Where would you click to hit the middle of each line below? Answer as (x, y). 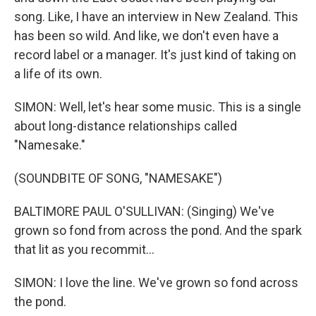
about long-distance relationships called (126, 126)
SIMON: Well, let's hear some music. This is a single (158, 107)
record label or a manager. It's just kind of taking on (155, 55)
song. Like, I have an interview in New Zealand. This (156, 17)
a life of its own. (58, 74)
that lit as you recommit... (84, 249)
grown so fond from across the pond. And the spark (158, 230)
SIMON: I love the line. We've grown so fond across (156, 282)
